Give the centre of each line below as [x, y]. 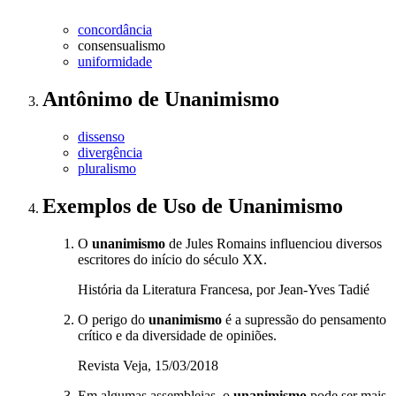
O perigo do [113, 320]
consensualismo [122, 46]
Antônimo [90, 99]
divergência [110, 153]
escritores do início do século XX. [172, 260]
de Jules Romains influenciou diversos [274, 244]
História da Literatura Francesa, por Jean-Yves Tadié [224, 290]
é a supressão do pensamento [304, 320]
